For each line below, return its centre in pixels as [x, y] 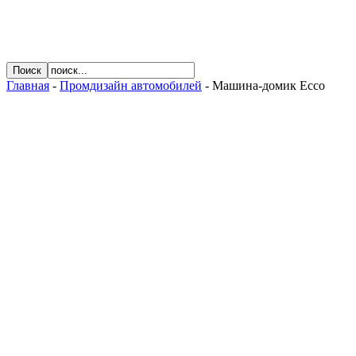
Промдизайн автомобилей [131, 85]
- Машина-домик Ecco [263, 85]
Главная [28, 85]
